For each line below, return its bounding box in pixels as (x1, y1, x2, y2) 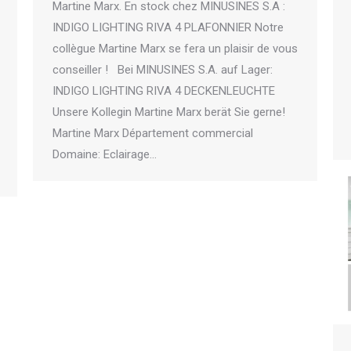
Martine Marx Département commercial (52, 126, 253, 141)
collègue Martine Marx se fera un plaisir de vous (52, 42, 298, 56)
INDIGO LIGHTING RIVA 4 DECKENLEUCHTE (52, 84, 275, 99)
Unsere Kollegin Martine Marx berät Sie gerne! (52, 105, 285, 120)
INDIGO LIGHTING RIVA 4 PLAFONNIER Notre (52, 20, 284, 35)
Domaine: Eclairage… (52, 147, 157, 162)
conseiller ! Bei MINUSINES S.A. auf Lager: (52, 63, 273, 78)
